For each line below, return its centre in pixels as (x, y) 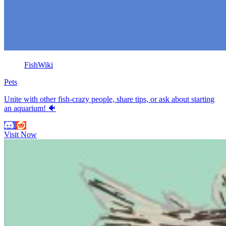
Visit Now (20, 134)
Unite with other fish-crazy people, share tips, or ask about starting (109, 99)
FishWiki (39, 65)
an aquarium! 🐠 (30, 108)
